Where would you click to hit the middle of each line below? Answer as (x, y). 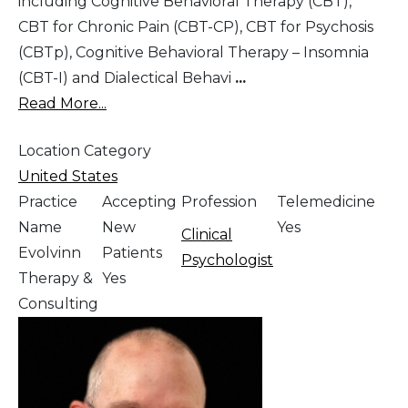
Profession (219, 202)
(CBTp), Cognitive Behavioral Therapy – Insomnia (194, 53)
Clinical (207, 235)
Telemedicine (326, 202)
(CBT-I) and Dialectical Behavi (127, 78)
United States (68, 177)
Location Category (85, 151)
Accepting (139, 202)
